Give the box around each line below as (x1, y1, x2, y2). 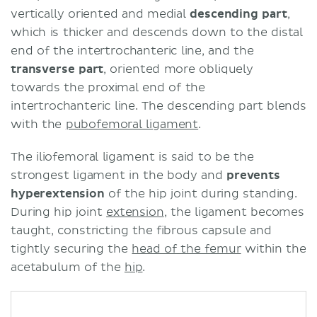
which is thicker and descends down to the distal (11, 25, 304, 40)
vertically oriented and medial (11, 6, 190, 21)
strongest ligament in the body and (11, 168, 226, 183)
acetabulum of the (11, 260, 125, 275)
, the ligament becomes (163, 204, 304, 219)
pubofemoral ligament (65, 117, 199, 132)
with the (11, 117, 66, 132)
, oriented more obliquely (103, 62, 254, 76)
